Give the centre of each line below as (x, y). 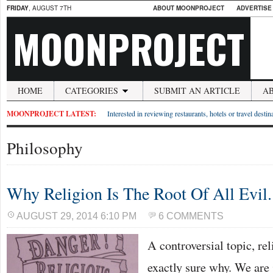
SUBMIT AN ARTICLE (197, 90)
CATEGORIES (92, 90)
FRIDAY (18, 8)
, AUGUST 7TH (50, 8)
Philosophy (45, 148)
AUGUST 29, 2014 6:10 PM (76, 216)
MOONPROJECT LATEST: (51, 114)
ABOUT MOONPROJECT (189, 8)
